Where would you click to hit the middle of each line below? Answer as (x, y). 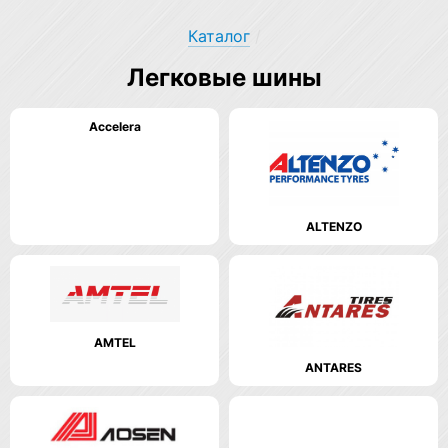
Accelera (114, 126)
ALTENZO (333, 226)
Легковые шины (224, 77)
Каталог (218, 36)
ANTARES (333, 368)
